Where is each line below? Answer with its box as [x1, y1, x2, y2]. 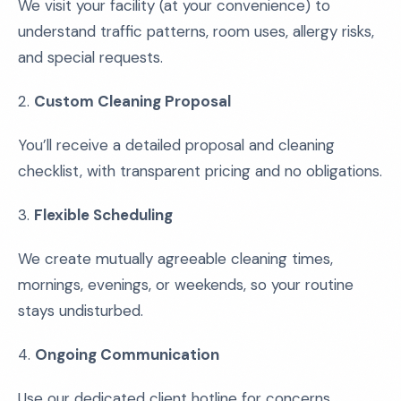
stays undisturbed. [18, 301, 143, 320]
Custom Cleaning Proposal [34, 91, 231, 111]
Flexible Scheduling [34, 205, 173, 225]
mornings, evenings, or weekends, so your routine [18, 275, 354, 294]
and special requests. [18, 47, 163, 67]
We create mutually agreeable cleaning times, [18, 249, 333, 269]
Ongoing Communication [35, 345, 219, 364]
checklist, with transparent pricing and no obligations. [18, 161, 382, 181]
